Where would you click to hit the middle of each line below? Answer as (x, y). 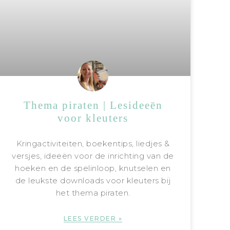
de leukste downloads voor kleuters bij (93, 180)
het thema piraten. (93, 193)
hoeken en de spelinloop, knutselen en (93, 168)
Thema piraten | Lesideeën (93, 105)
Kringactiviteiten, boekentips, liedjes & (93, 143)
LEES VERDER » (93, 218)
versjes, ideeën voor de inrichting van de (93, 156)
